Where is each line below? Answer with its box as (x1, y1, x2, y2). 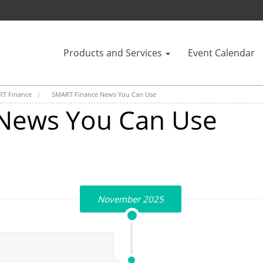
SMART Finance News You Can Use (52, 90, 156, 99)
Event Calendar (188, 46, 255, 59)
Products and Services (63, 46, 162, 59)
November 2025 (97, 193, 164, 205)
